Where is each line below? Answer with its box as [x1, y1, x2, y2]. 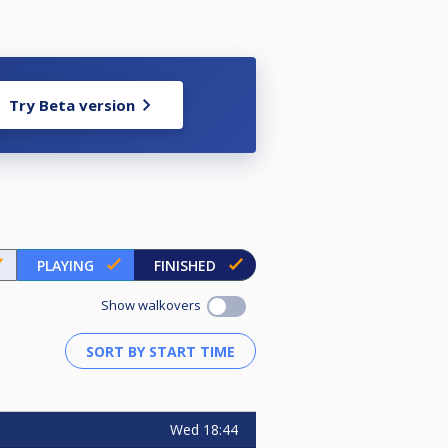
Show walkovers [101, 296, 207, 314]
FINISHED [154, 256, 216, 275]
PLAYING [37, 256, 94, 275]
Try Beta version [9, 95, 136, 115]
